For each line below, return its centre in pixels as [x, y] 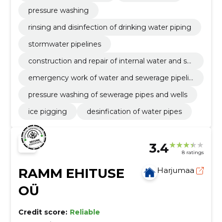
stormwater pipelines [64, 44]
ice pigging [47, 112]
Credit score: [43, 212]
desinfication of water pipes [134, 112]
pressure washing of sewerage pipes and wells [108, 95]
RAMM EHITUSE [71, 174]
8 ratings [193, 152]
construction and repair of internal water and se [110, 61]
